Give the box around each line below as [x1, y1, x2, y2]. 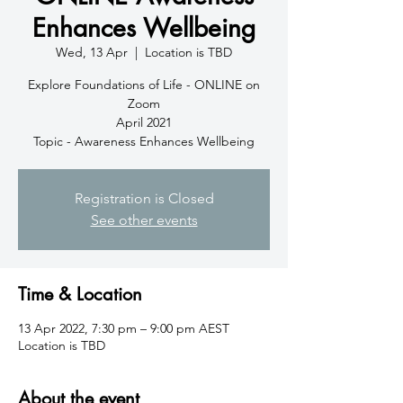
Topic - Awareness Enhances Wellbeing [33, 133, 255, 149]
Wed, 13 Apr [56, 44, 128, 60]
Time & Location [18, 282, 142, 306]
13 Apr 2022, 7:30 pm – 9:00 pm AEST [18, 320, 229, 336]
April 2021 [116, 114, 172, 130]
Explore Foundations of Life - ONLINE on [28, 76, 260, 93]
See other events [90, 211, 198, 228]
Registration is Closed [74, 190, 214, 207]
